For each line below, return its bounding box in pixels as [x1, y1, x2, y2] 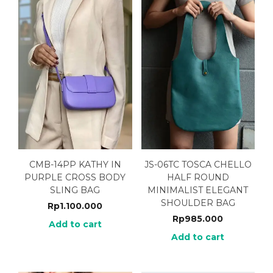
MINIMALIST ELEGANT [147, 184, 249, 196]
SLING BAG [50, 184, 101, 196]
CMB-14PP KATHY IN [29, 158, 121, 170]
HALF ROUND [166, 171, 229, 183]
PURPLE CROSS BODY [24, 171, 126, 183]
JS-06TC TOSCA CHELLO [144, 158, 252, 170]
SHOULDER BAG [160, 197, 235, 208]
